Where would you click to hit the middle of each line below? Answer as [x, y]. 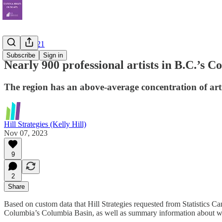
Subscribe [21, 55]
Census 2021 [24, 44]
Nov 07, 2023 [26, 133]
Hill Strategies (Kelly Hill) [45, 124]
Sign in [53, 55]
